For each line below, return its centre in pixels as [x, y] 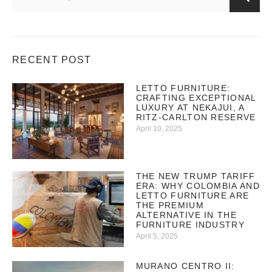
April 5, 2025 [157, 236]
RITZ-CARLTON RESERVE [196, 117]
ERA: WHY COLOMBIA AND [198, 185]
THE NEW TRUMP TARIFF [195, 176]
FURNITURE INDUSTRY [190, 224]
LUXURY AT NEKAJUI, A [190, 107]
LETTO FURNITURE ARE [192, 195]
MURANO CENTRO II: [185, 266]
